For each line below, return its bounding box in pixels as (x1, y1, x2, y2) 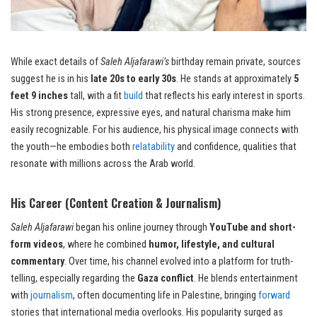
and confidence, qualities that (177, 141, 296, 154)
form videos (11, 238, 63, 251)
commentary (11, 255, 64, 268)
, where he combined (63, 238, 149, 251)
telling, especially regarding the (11, 272, 137, 285)
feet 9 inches (11, 90, 68, 103)
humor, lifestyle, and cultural (149, 238, 275, 251)
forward (258, 289, 290, 302)
